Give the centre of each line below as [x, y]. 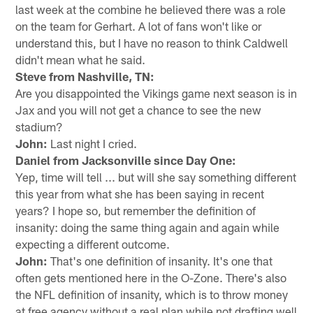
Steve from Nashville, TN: [85, 76]
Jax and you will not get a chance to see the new [139, 109]
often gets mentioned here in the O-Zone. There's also [151, 277]
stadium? [39, 126]
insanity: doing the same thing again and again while [148, 227]
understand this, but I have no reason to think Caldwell [152, 42]
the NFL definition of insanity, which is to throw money [152, 294]
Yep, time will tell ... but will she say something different [156, 176]
